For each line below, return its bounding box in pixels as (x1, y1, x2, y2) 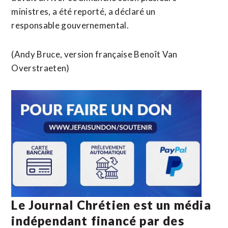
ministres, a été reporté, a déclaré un (11, 6, 156, 17)
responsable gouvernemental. (11, 20, 129, 31)
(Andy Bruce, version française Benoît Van (11, 49, 178, 60)
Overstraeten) (11, 63, 70, 73)
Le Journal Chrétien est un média (11, 197, 211, 212)
